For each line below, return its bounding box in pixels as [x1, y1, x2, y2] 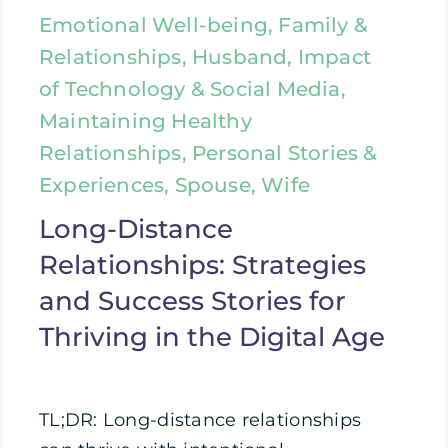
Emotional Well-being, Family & [39, 13, 369, 38]
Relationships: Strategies [39, 249, 366, 282]
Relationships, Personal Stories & [39, 141, 378, 166]
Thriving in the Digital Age [39, 321, 385, 354]
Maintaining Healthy [39, 109, 252, 134]
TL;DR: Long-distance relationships [39, 409, 362, 432]
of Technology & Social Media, [39, 77, 346, 102]
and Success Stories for [39, 285, 346, 318]
